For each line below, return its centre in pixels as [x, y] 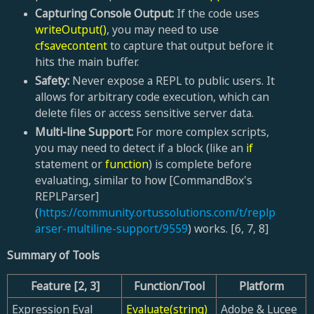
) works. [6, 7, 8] [229, 228]
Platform [261, 286]
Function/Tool [169, 286]
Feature [52, 286]
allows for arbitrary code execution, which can [152, 96]
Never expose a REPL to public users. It [172, 80]
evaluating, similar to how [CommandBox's [143, 180]
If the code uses [216, 13]
